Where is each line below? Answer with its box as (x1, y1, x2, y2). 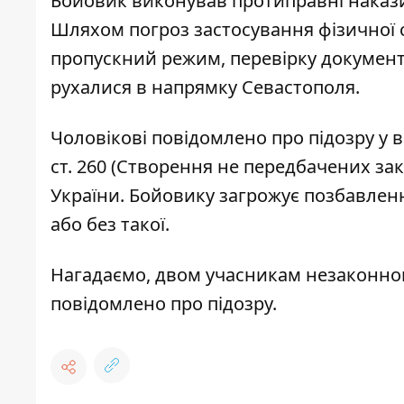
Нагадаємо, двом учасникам (50, 262, 301, 288)
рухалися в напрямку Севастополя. (50, 75, 360, 100)
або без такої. (50, 212, 170, 237)
